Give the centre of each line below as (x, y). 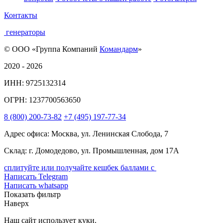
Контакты (21, 15)
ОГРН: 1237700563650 (42, 100)
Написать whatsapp (36, 186)
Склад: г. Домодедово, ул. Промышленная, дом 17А (92, 151)
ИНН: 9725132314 (35, 83)
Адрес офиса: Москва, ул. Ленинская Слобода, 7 (86, 134)
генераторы (26, 32)
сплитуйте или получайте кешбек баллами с (80, 168)
